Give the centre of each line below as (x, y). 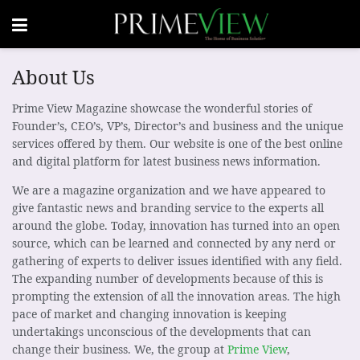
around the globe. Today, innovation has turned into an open (176, 225)
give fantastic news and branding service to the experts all (168, 207)
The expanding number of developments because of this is (168, 278)
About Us (53, 77)
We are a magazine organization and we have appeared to (169, 190)
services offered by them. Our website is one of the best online (177, 143)
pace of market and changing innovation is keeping (149, 313)
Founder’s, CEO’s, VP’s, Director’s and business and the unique (178, 125)
